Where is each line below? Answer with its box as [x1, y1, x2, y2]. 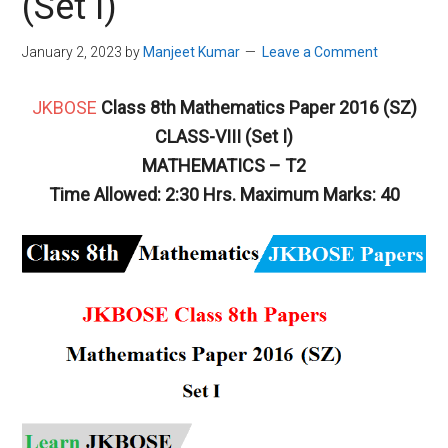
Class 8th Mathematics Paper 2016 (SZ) [96, 97, 417, 118]
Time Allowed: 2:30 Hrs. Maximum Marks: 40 [48, 184, 400, 205]
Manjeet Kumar [143, 44, 241, 60]
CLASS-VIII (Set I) [155, 126, 293, 147]
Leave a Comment [262, 44, 379, 60]
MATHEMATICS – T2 [142, 155, 306, 176]
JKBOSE [31, 97, 97, 118]
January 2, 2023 [22, 44, 123, 60]
